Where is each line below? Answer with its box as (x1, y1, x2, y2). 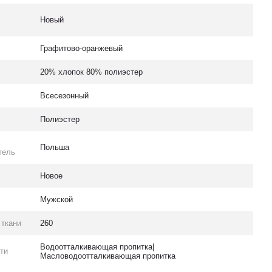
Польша (40, 143, 70, 152)
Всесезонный (40, 91, 89, 100)
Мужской (40, 195, 73, 204)
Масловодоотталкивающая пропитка (40, 251, 176, 260)
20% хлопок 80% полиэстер (40, 67, 143, 76)
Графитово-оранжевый (40, 44, 123, 53)
